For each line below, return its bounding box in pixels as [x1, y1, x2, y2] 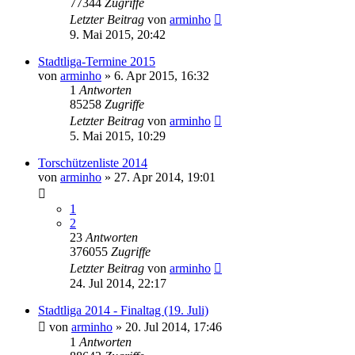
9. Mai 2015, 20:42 [70, 27, 166, 41]
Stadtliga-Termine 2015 [38, 54, 155, 68]
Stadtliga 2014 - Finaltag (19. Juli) [38, 303, 208, 317]
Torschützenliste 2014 [38, 155, 147, 170]
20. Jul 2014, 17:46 [125, 319, 222, 334]
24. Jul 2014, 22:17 [70, 276, 166, 290]
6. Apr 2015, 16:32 [114, 68, 209, 82]
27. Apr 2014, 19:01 [114, 170, 216, 184]
